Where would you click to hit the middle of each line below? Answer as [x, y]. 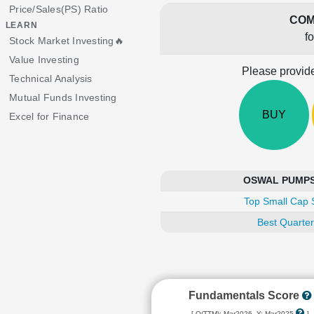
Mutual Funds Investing [63, 97]
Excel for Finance [49, 116]
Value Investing [44, 60]
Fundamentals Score [245, 295]
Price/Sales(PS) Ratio [59, 9]
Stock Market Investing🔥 [67, 41]
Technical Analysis [51, 78]
